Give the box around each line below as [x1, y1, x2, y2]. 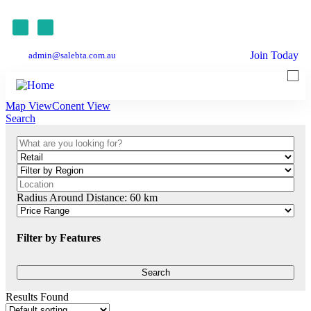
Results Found [6, 290, 69, 303]
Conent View [52, 100, 110, 112]
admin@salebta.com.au [28, 50, 116, 60]
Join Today [250, 49, 299, 61]
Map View [6, 100, 52, 112]
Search [6, 112, 35, 124]
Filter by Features [17, 232, 101, 244]
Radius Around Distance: [17, 192, 127, 203]
